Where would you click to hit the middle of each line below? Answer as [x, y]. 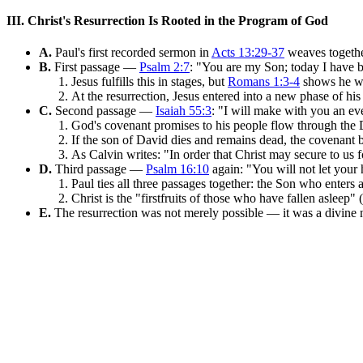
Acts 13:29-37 [248, 52]
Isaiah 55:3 [184, 110]
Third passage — [99, 169]
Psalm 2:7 [164, 66]
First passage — [95, 66]
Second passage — [104, 110]
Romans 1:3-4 [264, 81]
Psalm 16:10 [177, 169]
